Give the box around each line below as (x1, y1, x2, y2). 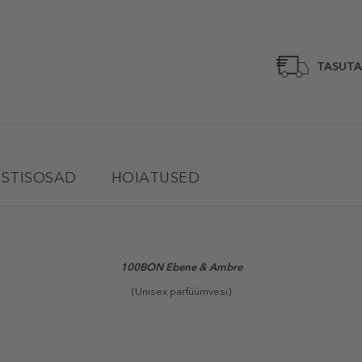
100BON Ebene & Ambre (120, 261, 242, 274)
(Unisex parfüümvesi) (131, 285, 231, 298)
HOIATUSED (111, 169, 200, 187)
